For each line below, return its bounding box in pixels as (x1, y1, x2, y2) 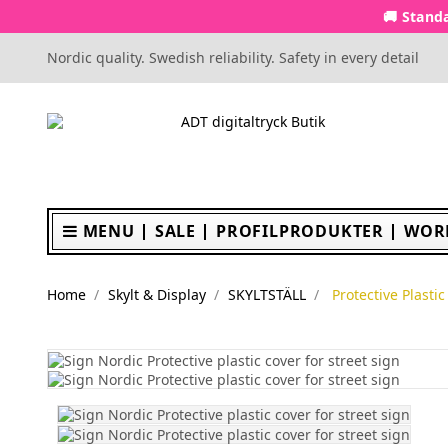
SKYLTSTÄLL (227, 285, 306, 304)
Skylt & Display (107, 285, 206, 304)
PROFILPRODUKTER (216, 220, 385, 242)
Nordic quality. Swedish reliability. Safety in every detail (47, 48, 419, 67)
